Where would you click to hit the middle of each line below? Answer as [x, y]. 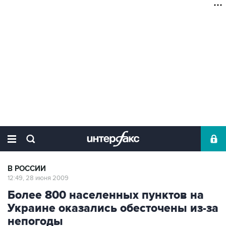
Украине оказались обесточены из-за [113, 208]
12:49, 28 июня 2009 [38, 178]
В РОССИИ [27, 169]
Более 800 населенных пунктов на [106, 195]
